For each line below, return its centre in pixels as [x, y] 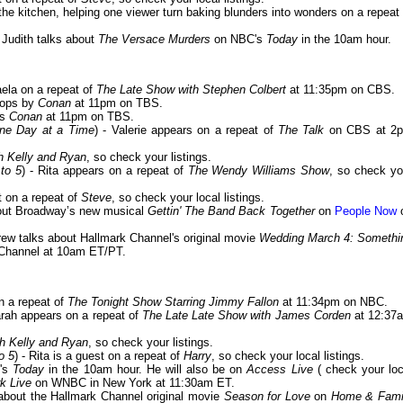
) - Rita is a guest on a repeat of [99, 356]
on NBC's [238, 40]
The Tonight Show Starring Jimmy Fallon [173, 302]
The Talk [301, 130]
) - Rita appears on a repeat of [105, 171]
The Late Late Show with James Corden [246, 316]
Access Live [280, 370]
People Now [365, 211]
